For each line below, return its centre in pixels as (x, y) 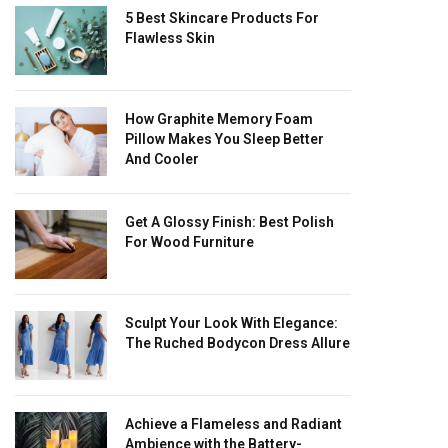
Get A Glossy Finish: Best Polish (229, 221)
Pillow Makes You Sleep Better (224, 138)
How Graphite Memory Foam (219, 118)
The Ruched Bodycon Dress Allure (237, 342)
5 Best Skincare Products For (222, 17)
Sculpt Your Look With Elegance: (231, 322)
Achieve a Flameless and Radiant (233, 423)
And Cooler (162, 158)
